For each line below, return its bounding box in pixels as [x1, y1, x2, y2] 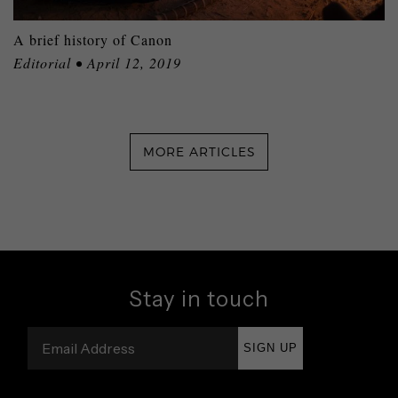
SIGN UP [243, 341, 298, 355]
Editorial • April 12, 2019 [13, 53, 181, 73]
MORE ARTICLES [142, 144, 256, 159]
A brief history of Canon [13, 30, 172, 50]
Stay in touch [129, 286, 269, 313]
